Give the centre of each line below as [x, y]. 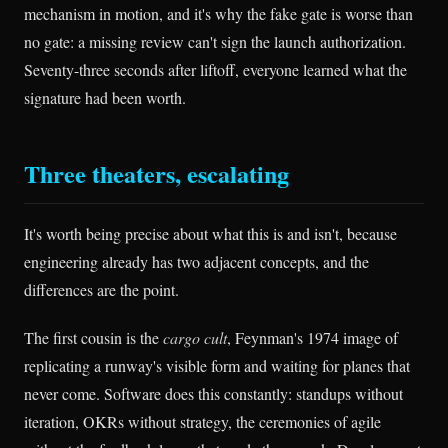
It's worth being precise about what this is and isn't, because [210, 234]
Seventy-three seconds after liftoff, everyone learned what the [215, 70]
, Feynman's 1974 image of [312, 337]
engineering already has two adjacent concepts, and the [196, 262]
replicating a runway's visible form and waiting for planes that [217, 365]
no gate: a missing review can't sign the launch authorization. [215, 42]
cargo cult [195, 337]
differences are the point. [101, 290]
